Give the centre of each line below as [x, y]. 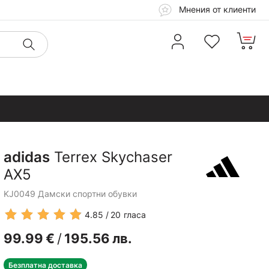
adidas [27, 157]
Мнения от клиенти [216, 9]
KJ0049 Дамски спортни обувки [70, 194]
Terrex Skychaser [111, 157]
